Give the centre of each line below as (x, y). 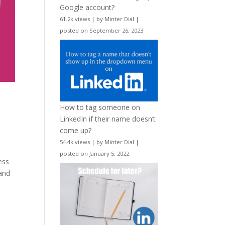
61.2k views (75, 19)
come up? (76, 130)
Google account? (87, 8)
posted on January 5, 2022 (95, 153)
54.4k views (75, 142)
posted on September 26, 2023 (102, 31)
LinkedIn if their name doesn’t (108, 119)
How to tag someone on (100, 107)
